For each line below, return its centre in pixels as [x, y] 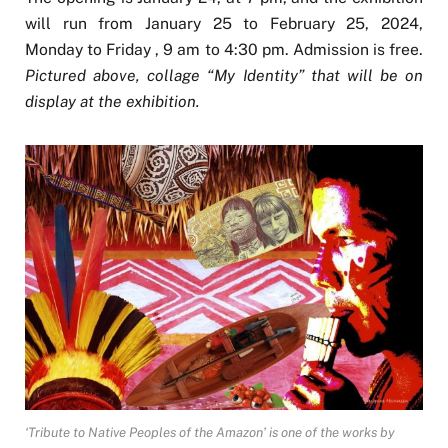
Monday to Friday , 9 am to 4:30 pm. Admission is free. [224, 50]
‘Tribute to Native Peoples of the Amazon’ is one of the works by [210, 432]
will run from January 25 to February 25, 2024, [224, 24]
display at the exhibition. [112, 102]
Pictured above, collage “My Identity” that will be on [224, 76]
